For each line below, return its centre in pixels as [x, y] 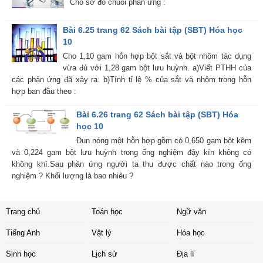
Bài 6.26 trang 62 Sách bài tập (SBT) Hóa [157, 115]
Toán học [107, 212]
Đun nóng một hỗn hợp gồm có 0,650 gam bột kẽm [164, 141]
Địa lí [186, 254]
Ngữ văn [191, 212]
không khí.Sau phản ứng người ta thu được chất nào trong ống [131, 164]
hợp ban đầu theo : [44, 92]
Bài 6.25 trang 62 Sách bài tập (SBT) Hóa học [152, 30]
